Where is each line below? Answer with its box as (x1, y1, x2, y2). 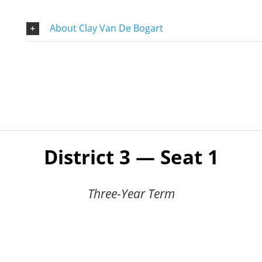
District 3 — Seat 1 (43, 144, 219, 171)
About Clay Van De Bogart (49, 21, 163, 35)
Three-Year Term (87, 185, 175, 202)
